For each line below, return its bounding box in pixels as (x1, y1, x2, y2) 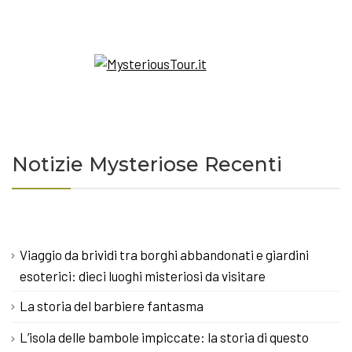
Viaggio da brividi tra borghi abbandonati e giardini (20, 246, 309, 262)
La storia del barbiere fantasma (20, 298, 203, 314)
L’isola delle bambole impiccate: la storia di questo (20, 329, 309, 346)
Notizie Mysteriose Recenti (12, 152, 282, 176)
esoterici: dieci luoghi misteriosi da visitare (20, 268, 266, 284)
